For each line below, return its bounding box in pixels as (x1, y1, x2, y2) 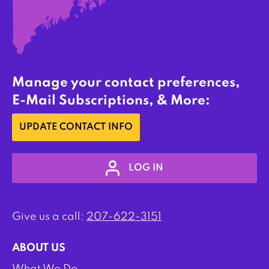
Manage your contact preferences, (12, 76, 240, 89)
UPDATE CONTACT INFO (19, 122, 133, 132)
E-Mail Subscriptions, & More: (12, 94, 210, 107)
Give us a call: (12, 211, 86, 222)
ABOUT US (12, 243, 65, 253)
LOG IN (128, 163, 164, 173)
